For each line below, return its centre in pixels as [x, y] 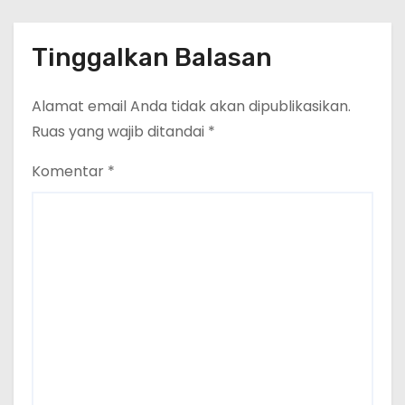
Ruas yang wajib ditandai [120, 131]
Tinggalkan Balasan [152, 57]
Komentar [70, 171]
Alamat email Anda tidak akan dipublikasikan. [191, 106]
